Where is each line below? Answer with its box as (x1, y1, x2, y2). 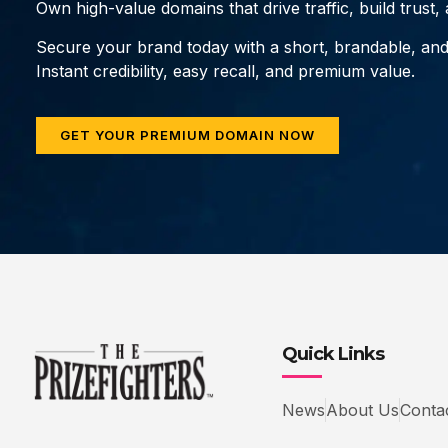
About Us (326, 399, 399, 420)
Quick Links (282, 342, 384, 365)
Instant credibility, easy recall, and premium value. (36, 60, 415, 81)
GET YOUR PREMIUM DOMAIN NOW (60, 126, 315, 143)
